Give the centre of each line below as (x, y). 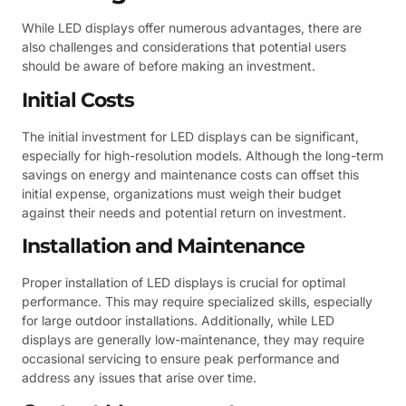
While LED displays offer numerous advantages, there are (192, 28)
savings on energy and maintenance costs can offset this (190, 174)
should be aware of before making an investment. (169, 66)
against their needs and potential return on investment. (184, 212)
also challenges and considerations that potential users (184, 47)
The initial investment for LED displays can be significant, (190, 136)
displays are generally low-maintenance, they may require (193, 340)
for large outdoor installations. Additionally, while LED (178, 321)
